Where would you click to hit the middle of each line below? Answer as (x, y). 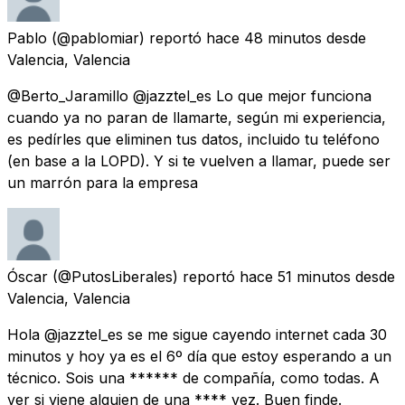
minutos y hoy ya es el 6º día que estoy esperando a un (199, 356)
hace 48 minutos (264, 38)
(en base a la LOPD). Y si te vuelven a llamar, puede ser (199, 160)
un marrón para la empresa (103, 182)
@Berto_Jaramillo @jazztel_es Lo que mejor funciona (189, 95)
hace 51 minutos (295, 276)
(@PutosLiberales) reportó (144, 276)
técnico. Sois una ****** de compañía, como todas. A (193, 377)
